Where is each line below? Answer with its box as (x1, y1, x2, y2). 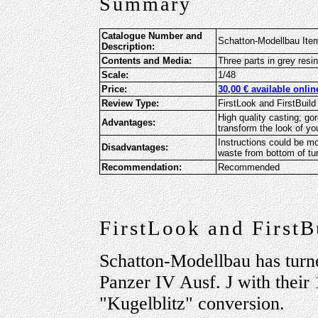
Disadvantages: (102, 141, 168, 153)
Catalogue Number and (102, 30, 202, 41)
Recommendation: (102, 161, 182, 172)
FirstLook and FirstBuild (218, 97, 316, 109)
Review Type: (102, 97, 159, 109)
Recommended (218, 161, 280, 172)
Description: (102, 40, 155, 52)
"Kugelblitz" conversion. (99, 292, 285, 314)
